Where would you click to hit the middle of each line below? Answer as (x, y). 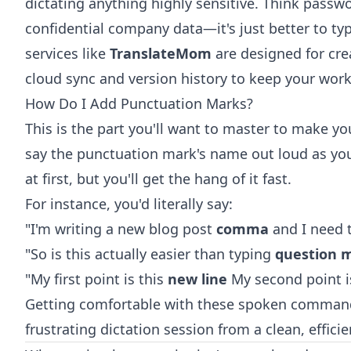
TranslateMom (161, 53)
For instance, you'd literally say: (129, 204)
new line (197, 279)
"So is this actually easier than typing (150, 254)
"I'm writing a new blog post (121, 229)
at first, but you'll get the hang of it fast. (158, 179)
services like (67, 53)
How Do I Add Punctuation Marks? (139, 103)
